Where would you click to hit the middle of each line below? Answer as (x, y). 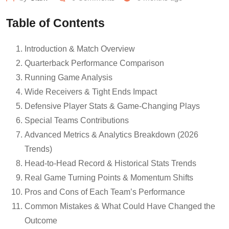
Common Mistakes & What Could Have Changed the (120, 206)
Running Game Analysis (68, 77)
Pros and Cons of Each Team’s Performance (105, 192)
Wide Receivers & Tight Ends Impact (91, 91)
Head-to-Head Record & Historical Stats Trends (110, 163)
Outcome (41, 220)
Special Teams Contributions (77, 120)
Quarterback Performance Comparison (94, 63)
